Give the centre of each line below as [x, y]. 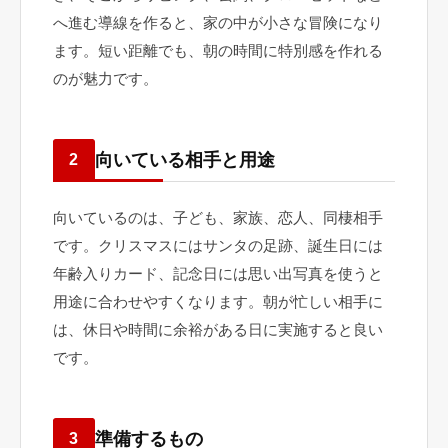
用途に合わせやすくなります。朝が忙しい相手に [218, 301]
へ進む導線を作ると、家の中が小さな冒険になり [218, 22]
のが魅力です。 [105, 78]
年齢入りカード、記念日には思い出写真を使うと [218, 273]
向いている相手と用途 [185, 159]
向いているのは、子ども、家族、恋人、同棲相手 [218, 217]
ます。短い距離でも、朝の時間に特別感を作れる [218, 50]
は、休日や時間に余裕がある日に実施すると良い [218, 329]
